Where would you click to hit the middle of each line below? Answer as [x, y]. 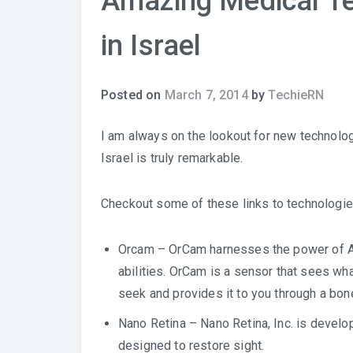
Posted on [133, 95]
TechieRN [296, 95]
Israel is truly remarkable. [172, 158]
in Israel [151, 46]
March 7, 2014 [206, 95]
